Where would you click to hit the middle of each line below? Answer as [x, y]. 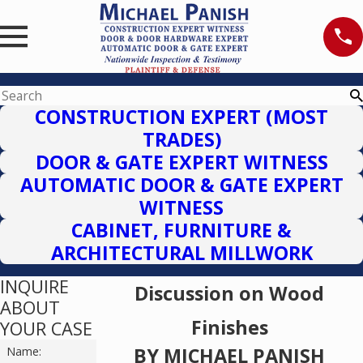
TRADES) [181, 139]
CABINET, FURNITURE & [181, 230]
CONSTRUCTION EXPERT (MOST [181, 116]
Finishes [229, 328]
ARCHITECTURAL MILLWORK [181, 252]
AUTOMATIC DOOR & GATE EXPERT [181, 184]
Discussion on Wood [230, 294]
